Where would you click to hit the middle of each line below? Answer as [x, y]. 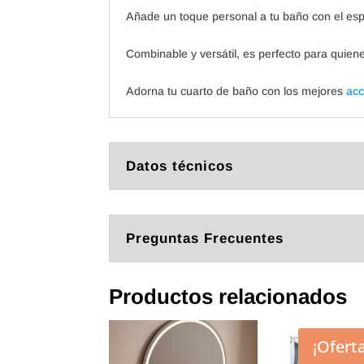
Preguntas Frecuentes [205, 238]
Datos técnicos [180, 166]
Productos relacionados [228, 297]
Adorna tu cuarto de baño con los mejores [236, 91]
